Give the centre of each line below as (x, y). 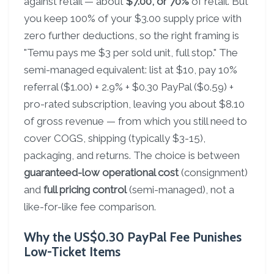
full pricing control (85, 190)
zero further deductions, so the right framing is (131, 35)
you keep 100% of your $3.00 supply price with (133, 18)
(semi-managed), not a (180, 190)
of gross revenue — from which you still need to (135, 121)
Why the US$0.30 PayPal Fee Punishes (133, 237)
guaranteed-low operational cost (101, 172)
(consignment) (213, 172)
